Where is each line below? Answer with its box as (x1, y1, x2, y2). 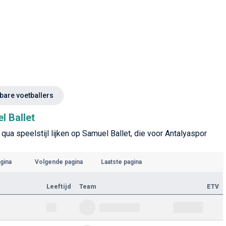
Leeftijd (46, 183, 71, 190)
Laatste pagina (100, 158, 142, 165)
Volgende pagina (34, 158, 83, 165)
